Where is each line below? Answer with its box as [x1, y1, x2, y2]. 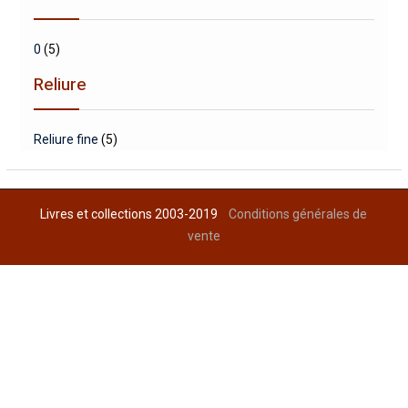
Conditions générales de [229, 207, 368, 222]
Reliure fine [33, 132, 98, 148]
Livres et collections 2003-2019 [40, 207, 229, 222]
